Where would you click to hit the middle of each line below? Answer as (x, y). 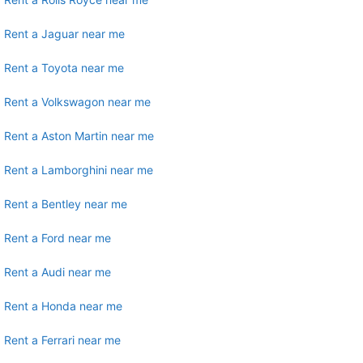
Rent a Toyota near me (64, 67)
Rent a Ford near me (58, 237)
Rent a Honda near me (63, 305)
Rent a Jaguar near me (64, 33)
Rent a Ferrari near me (62, 340)
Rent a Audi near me (58, 271)
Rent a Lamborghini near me (79, 169)
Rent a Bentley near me (66, 203)
